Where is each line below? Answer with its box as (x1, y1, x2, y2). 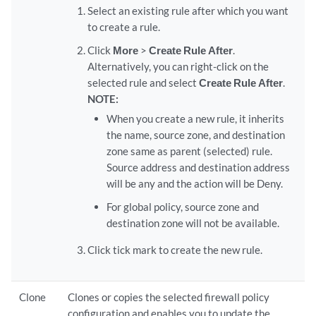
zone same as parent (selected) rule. (107, 145, 273, 157)
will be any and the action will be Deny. (107, 177, 284, 190)
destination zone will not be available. (107, 217, 280, 229)
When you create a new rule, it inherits (107, 112, 285, 125)
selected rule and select (87, 76, 199, 89)
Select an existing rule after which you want (87, 4, 288, 17)
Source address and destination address (107, 161, 291, 174)
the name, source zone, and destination (107, 128, 286, 141)
